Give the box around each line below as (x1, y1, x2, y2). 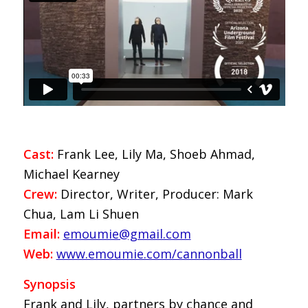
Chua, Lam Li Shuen (23, 205, 139, 222)
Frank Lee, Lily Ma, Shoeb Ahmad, (53, 145, 255, 162)
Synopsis (23, 275, 76, 292)
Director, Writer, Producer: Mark (56, 185, 253, 202)
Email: (23, 225, 60, 242)
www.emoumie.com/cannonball (56, 245, 242, 262)
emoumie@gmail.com (63, 225, 191, 242)
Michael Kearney (23, 165, 120, 182)
